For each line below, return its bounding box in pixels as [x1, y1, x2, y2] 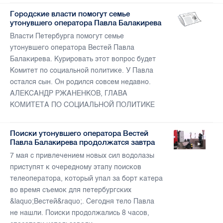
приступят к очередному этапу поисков [10, 163, 141, 172]
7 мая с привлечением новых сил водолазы [10, 151, 154, 160]
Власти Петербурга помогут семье [10, 32, 124, 41]
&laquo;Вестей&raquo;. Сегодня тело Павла [10, 197, 154, 206]
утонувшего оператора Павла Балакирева [10, 18, 161, 27]
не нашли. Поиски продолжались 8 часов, [10, 209, 149, 218]
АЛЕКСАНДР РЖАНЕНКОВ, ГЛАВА [10, 89, 127, 98]
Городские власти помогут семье [10, 9, 130, 18]
